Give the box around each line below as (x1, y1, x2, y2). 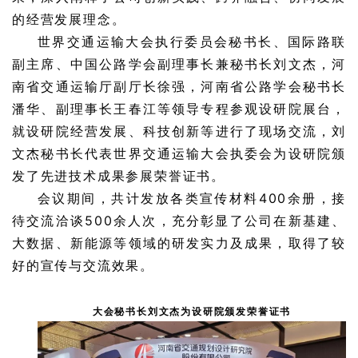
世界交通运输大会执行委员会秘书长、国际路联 (38, 34, 346, 50)
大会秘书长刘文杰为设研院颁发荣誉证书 (92, 305, 292, 317)
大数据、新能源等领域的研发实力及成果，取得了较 (12, 235, 346, 251)
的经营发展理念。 (12, 11, 126, 27)
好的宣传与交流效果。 (12, 257, 155, 273)
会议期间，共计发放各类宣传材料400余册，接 (38, 190, 346, 206)
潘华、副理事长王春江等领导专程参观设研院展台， (12, 101, 346, 117)
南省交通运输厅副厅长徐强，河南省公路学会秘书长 (12, 78, 346, 94)
